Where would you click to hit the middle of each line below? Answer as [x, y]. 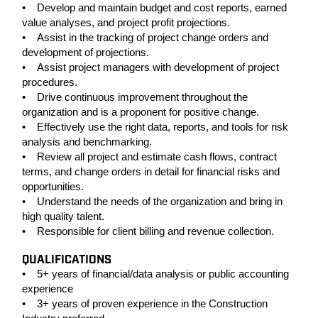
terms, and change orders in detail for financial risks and [151, 171]
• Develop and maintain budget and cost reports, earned [154, 7]
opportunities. [53, 186]
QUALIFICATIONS [67, 260]
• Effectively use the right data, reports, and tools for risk [155, 127]
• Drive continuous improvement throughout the [135, 97]
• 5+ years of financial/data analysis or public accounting [155, 274]
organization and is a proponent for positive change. [141, 112]
